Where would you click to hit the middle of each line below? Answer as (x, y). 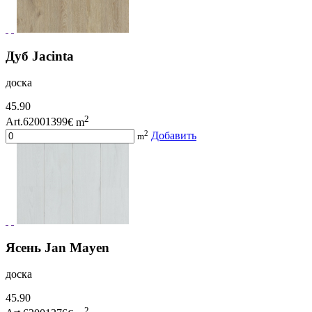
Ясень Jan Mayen (57, 247)
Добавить (174, 135)
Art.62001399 (37, 122)
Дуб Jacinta (40, 56)
